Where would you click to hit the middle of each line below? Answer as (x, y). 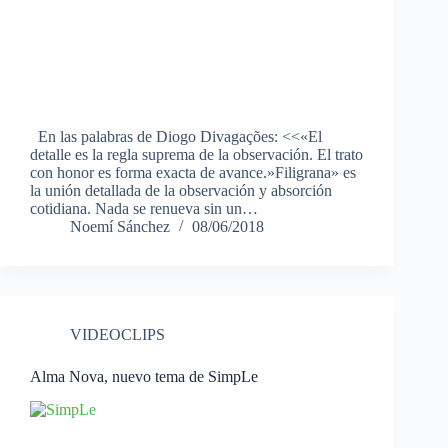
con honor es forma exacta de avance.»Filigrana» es (193, 173)
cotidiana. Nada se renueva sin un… (144, 209)
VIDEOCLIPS (117, 335)
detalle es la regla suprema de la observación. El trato (196, 155)
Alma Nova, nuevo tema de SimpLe (144, 377)
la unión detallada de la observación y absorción (181, 191)
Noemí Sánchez (120, 227)
